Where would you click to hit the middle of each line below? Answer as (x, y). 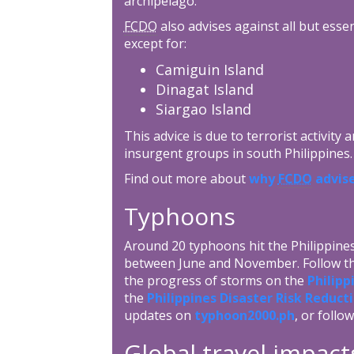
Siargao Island (203, 109)
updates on (159, 315)
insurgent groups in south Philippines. (238, 153)
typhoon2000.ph (244, 315)
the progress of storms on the (215, 280)
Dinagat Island (204, 89)
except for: (155, 43)
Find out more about (186, 178)
